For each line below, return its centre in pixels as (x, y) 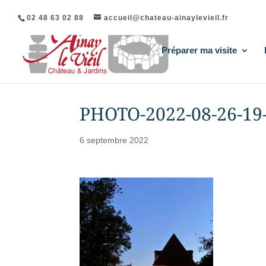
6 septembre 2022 (114, 140)
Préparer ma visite (199, 50)
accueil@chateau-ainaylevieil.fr (166, 18)
